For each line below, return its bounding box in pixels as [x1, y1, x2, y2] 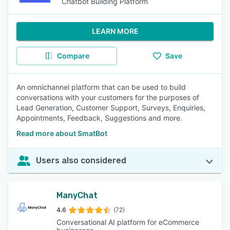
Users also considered [36, 156, 126, 165]
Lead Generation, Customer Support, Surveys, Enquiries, [16, 103, 205, 112]
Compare [56, 51, 89, 60]
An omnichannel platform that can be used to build [16, 83, 186, 91]
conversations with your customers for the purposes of [16, 93, 199, 102]
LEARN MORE [91, 27, 139, 35]
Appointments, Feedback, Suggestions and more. [16, 113, 182, 122]
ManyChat [56, 190, 98, 200]
